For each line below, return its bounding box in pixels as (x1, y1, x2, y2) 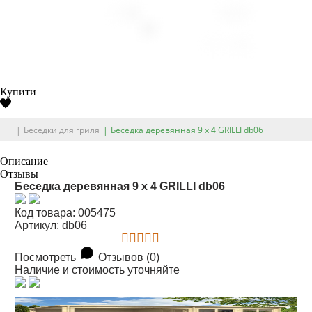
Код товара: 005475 (15, 207, 116, 219)
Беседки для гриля (24, 124, 100, 136)
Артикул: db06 (15, 219, 88, 231)
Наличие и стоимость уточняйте (15, 264, 180, 276)
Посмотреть (15, 251, 77, 263)
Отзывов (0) (98, 251, 160, 263)
